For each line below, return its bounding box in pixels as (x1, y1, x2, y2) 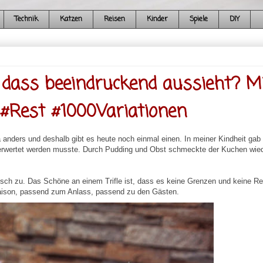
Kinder (146, 14, 168, 25)
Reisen (103, 14, 125, 25)
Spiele (189, 14, 208, 25)
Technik (14, 14, 38, 25)
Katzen (59, 14, 82, 25)
